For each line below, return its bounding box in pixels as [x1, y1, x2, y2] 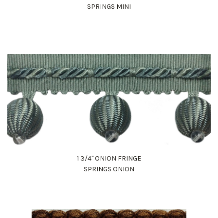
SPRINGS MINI [87, 2, 131, 11]
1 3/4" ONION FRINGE [77, 154, 141, 163]
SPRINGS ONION [84, 164, 134, 173]
